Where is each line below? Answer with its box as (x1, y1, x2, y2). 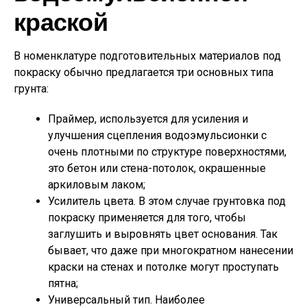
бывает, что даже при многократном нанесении (48, 244, 293, 258)
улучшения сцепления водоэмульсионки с (48, 129, 267, 143)
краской (14, 5, 108, 40)
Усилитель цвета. (48, 195, 138, 208)
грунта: (14, 82, 49, 96)
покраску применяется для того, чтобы (48, 211, 246, 225)
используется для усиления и (97, 112, 248, 126)
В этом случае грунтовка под (138, 195, 286, 208)
